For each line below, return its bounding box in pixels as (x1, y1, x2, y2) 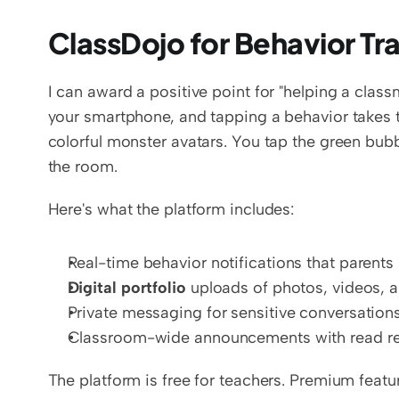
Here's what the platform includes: (47, 199, 295, 219)
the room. (47, 157, 118, 176)
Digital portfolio (67, 278, 186, 297)
